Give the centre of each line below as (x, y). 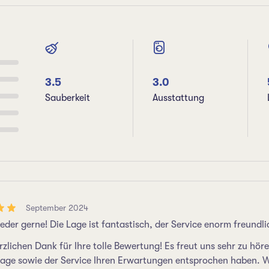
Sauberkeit (68, 98)
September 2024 (57, 207)
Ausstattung (179, 98)
